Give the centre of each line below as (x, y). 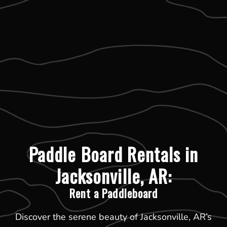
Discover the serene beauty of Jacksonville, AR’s (113, 217)
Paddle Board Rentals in (113, 154)
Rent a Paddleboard (113, 193)
